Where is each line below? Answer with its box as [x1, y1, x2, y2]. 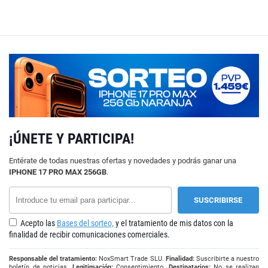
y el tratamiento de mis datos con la [114, 218, 233, 228]
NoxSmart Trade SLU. [97, 254, 166, 263]
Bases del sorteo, [57, 218, 114, 228]
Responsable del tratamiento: [9, 254, 98, 263]
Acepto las [19, 218, 57, 228]
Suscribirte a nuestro [194, 254, 260, 263]
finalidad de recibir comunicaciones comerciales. [9, 229, 170, 239]
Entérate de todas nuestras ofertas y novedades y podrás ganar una [9, 156, 236, 165]
